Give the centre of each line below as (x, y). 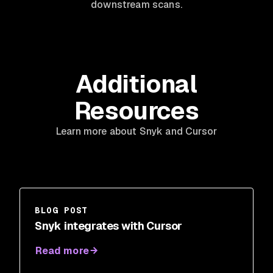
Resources (136, 111)
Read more (62, 250)
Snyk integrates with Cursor (109, 225)
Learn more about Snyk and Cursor (136, 131)
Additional (136, 84)
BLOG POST (62, 210)
